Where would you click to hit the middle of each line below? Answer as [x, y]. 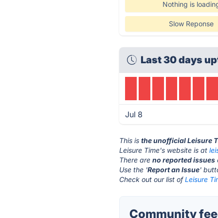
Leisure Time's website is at [164, 150]
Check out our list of [152, 179]
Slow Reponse [191, 24]
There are [136, 160]
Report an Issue [174, 170]
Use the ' [134, 170]
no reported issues [184, 160]
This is [130, 140]
